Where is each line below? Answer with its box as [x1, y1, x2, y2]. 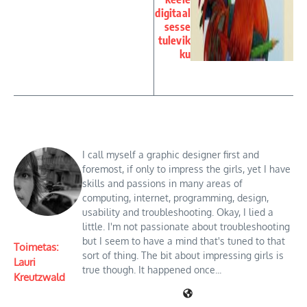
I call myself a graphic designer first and [82, 149, 259, 161]
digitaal [155, 6, 191, 21]
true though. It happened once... [82, 264, 221, 276]
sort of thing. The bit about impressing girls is [82, 249, 284, 262]
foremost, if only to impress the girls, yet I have [82, 163, 291, 175]
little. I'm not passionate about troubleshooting [82, 221, 290, 233]
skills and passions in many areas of [82, 177, 243, 190]
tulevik [158, 34, 191, 48]
